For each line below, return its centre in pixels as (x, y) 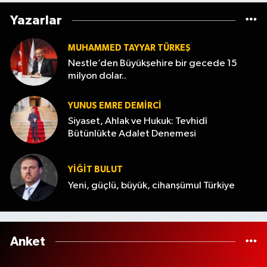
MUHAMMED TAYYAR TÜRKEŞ (129, 48)
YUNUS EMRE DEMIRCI (115, 105)
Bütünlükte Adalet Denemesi (132, 134)
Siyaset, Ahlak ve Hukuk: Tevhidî (138, 122)
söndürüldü (50, 9)
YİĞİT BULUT (95, 170)
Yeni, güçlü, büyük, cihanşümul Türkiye (151, 185)
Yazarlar (36, 21)
